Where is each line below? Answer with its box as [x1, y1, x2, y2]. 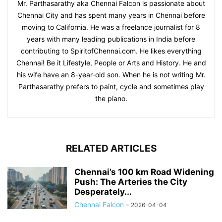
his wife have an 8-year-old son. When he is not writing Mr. [16, 70, 206, 79]
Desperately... [74, 186, 132, 197]
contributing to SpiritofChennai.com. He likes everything [20, 46, 202, 55]
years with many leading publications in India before [27, 34, 195, 43]
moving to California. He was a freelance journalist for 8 [22, 22, 200, 31]
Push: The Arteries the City [74, 176, 187, 187]
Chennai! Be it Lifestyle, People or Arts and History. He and [16, 58, 206, 67]
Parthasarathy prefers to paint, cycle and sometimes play [18, 82, 204, 91]
